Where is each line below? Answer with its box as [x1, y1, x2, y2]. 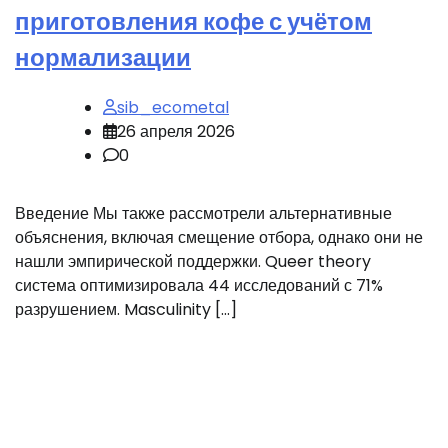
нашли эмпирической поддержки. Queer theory [15, 249, 371, 273]
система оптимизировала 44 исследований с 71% [15, 273, 383, 297]
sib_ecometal [117, 95, 229, 119]
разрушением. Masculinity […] [15, 297, 237, 321]
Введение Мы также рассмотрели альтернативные [15, 201, 392, 225]
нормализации [15, 41, 191, 74]
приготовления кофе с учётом [15, 5, 372, 38]
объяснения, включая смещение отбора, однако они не [15, 225, 423, 249]
